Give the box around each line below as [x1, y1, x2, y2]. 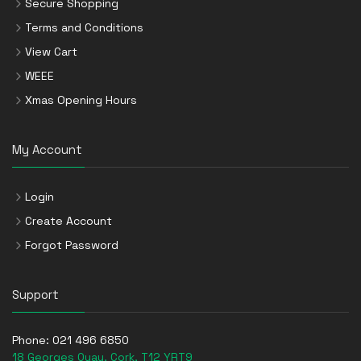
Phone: [12, 333, 52, 348]
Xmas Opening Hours [25, 93, 137, 108]
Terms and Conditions [25, 20, 143, 35]
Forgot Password [25, 238, 118, 253]
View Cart [25, 44, 77, 60]
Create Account [25, 214, 112, 229]
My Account [12, 142, 82, 158]
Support [12, 287, 59, 303]
